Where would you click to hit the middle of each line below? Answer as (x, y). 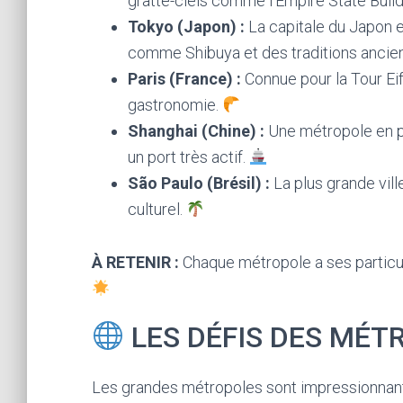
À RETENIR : (135, 262)
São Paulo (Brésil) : (199, 183)
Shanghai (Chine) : (196, 131)
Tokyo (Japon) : (186, 27)
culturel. (157, 209)
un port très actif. (188, 157)
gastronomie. (175, 105)
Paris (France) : (184, 79)
